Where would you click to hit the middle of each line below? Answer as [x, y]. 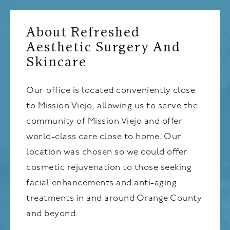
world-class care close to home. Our [104, 137]
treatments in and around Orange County [114, 199]
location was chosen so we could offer [107, 152]
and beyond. [52, 214]
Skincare [57, 63]
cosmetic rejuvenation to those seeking [109, 168]
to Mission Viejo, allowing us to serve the [112, 106]
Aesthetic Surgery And [104, 48]
